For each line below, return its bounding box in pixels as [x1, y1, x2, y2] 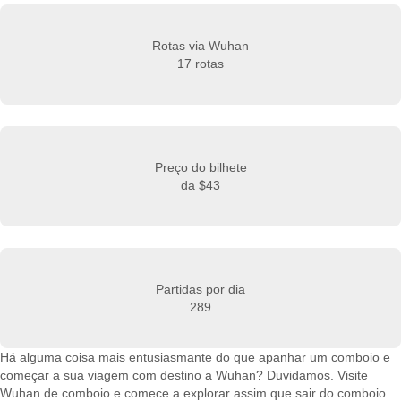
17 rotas [177, 56, 224, 71]
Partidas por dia [156, 282, 245, 296]
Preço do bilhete [154, 160, 247, 175]
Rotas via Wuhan [152, 38, 249, 53]
